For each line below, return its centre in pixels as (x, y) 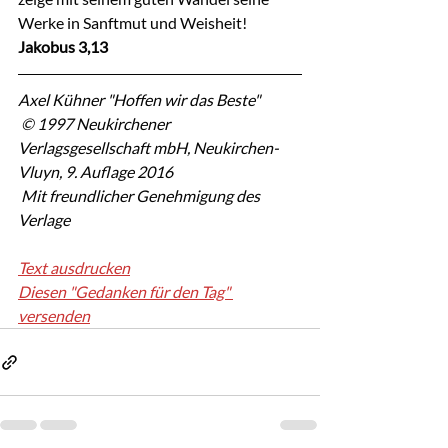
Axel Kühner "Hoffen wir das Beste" (139, 99)
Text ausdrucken (74, 267)
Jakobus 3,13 (63, 46)
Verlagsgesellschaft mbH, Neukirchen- (148, 147)
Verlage (44, 219)
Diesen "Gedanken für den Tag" (125, 291)
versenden (54, 315)
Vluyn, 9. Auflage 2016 (95, 171)
